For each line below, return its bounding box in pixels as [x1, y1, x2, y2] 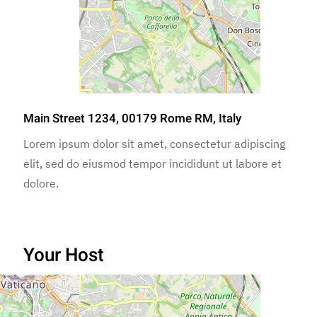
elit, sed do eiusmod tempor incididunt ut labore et [23, 156, 282, 171]
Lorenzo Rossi [98, 281, 175, 299]
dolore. [23, 175, 59, 190]
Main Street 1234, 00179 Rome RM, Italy [23, 109, 242, 127]
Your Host [23, 241, 105, 269]
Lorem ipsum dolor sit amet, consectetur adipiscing [23, 136, 286, 151]
